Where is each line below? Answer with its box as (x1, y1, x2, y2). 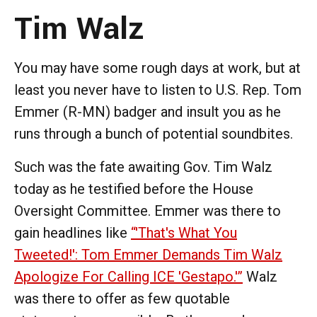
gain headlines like (14, 224, 131, 241)
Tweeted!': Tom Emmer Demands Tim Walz (14, 246, 282, 263)
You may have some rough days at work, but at (14, 59, 301, 76)
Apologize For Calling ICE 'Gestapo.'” (14, 267, 243, 285)
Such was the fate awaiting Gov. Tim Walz (14, 158, 272, 175)
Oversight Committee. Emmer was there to (14, 202, 281, 219)
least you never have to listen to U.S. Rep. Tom (14, 81, 301, 98)
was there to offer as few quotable (14, 289, 230, 307)
